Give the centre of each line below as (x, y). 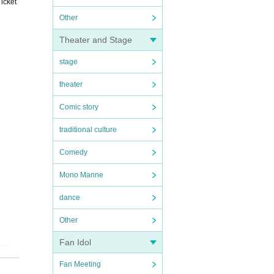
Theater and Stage (96, 40)
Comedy (73, 152)
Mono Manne (81, 175)
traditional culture (88, 130)
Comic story (79, 107)
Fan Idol (75, 242)
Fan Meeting (80, 264)
